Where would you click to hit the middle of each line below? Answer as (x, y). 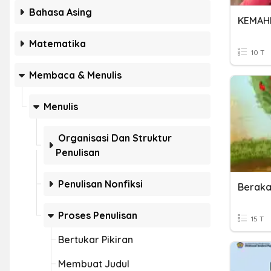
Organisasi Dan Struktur (115, 138)
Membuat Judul (94, 264)
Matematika (57, 44)
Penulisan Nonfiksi (100, 184)
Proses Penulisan (98, 215)
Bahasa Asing (60, 12)
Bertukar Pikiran (96, 240)
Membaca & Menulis (75, 75)
